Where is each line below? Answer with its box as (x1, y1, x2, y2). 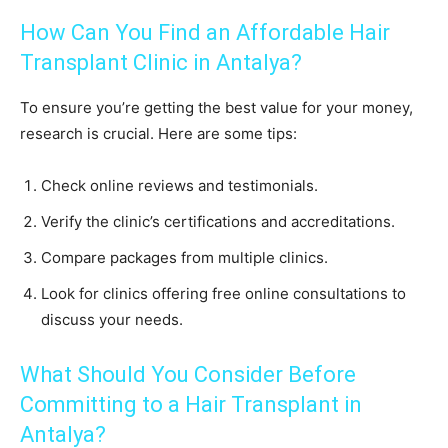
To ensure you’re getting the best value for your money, (20, 98, 413, 118)
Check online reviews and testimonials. (41, 176, 318, 196)
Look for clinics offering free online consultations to (41, 284, 406, 304)
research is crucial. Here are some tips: (20, 124, 297, 144)
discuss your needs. (41, 310, 183, 330)
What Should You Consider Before (20, 362, 356, 388)
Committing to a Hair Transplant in (20, 392, 362, 418)
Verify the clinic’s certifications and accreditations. (41, 212, 395, 232)
